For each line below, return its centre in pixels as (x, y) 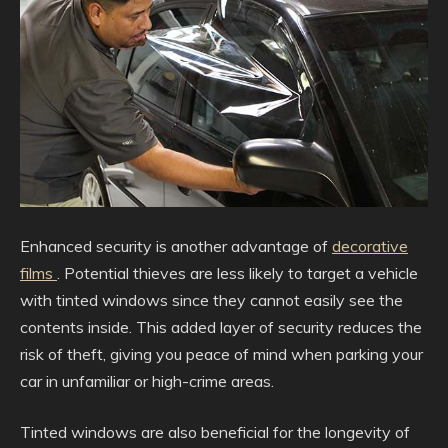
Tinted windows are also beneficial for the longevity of (215, 431)
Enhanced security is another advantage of (176, 245)
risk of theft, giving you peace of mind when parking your (221, 353)
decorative (370, 245)
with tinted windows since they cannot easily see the (211, 299)
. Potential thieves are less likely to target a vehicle (237, 272)
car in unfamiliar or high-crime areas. (147, 380)
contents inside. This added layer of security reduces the (221, 326)
